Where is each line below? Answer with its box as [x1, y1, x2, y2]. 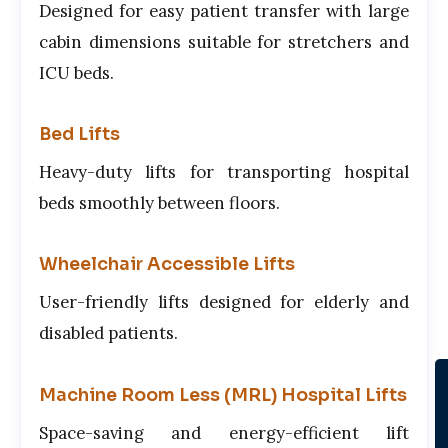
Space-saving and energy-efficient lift [39, 421, 409, 444]
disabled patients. [39, 322, 178, 345]
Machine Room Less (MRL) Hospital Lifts [39, 383, 407, 406]
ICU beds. [39, 61, 114, 84]
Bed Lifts [39, 123, 120, 146]
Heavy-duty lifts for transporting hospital [39, 161, 409, 184]
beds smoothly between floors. [39, 192, 280, 215]
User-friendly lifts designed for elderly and [39, 291, 409, 314]
